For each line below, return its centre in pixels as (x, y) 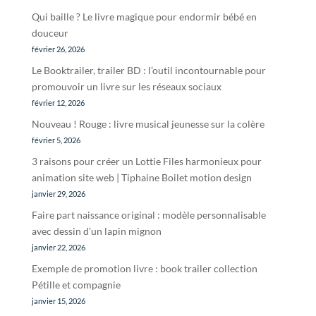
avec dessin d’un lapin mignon (96, 231)
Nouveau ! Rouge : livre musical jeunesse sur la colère (148, 123)
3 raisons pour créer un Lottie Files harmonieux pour (146, 161)
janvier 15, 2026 (58, 300)
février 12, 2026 (58, 102)
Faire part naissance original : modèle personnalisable (148, 214)
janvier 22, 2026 (58, 247)
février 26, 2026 (58, 49)
